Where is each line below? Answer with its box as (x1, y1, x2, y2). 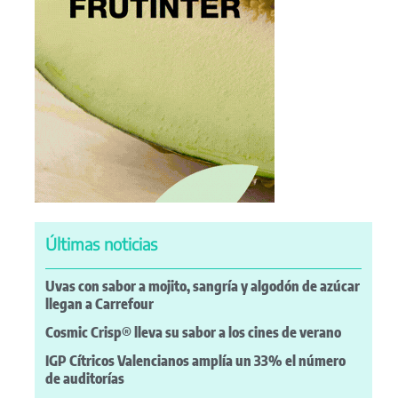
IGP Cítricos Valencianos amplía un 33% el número (45, 351, 346, 370)
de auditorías (45, 369, 124, 387)
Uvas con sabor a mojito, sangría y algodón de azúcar (45, 276, 360, 295)
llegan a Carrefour (45, 294, 154, 313)
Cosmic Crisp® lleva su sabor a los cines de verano (45, 322, 341, 341)
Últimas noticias (45, 234, 157, 255)
